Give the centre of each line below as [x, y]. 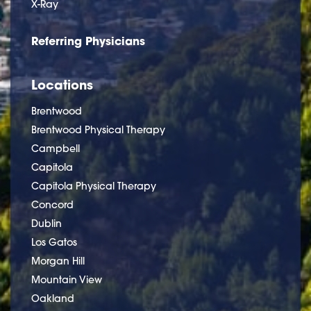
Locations [62, 85]
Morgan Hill [58, 261]
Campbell [56, 149]
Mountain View [67, 280]
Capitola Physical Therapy [94, 186]
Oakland [53, 299]
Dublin [47, 224]
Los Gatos [54, 243]
